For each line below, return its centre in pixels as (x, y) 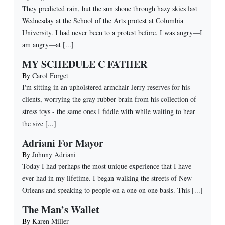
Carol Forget (50, 75)
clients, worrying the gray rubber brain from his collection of (109, 99)
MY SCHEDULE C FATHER (85, 64)
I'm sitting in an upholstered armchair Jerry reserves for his (106, 87)
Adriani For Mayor (63, 143)
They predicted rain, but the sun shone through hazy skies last (110, 8)
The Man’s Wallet (61, 209)
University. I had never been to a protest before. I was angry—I (112, 32)
